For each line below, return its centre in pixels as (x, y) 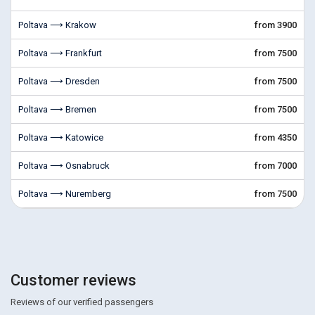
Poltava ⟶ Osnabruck (64, 166)
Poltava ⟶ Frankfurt (60, 53)
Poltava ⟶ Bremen (57, 109)
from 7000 (276, 166)
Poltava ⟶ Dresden (59, 81)
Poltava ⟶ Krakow (57, 25)
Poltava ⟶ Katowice (61, 137)
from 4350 (276, 137)
